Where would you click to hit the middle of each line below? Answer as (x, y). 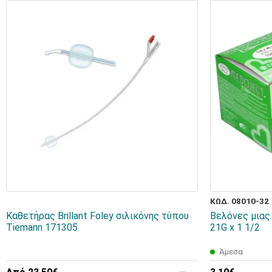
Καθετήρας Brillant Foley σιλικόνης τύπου (97, 216)
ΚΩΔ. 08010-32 (240, 201)
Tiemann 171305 (42, 228)
